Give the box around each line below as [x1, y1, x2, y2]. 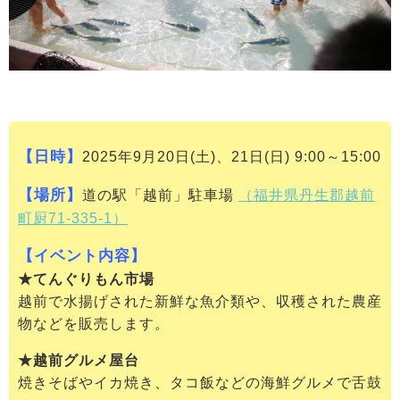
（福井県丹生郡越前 [238, 187, 375, 204]
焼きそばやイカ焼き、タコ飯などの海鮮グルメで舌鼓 [18, 375, 382, 391]
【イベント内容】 [18, 247, 146, 265]
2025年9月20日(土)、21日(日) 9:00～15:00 [82, 149, 381, 165]
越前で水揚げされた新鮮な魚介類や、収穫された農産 [18, 294, 382, 310]
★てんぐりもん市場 [18, 271, 154, 287]
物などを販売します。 [18, 316, 170, 332]
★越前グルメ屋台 [18, 353, 139, 369]
